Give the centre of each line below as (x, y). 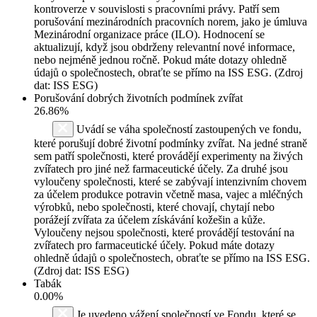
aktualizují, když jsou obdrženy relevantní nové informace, (165, 47)
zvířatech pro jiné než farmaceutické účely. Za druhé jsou (161, 168)
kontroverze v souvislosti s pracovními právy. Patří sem (157, 8)
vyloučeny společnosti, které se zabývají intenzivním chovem (170, 181)
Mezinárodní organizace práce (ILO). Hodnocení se (149, 34)
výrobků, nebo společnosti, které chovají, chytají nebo (154, 207)
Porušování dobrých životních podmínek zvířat (138, 98)
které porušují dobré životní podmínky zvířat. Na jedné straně (171, 143)
